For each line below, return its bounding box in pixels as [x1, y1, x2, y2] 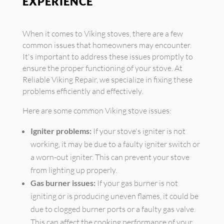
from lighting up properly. [30, 165, 117, 175]
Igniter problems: [30, 126, 91, 135]
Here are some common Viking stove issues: [22, 105, 171, 115]
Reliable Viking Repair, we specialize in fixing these [22, 74, 192, 84]
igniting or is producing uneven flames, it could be [30, 191, 198, 201]
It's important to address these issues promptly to [22, 51, 193, 61]
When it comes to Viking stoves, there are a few [22, 28, 183, 38]
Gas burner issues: [30, 178, 95, 187]
